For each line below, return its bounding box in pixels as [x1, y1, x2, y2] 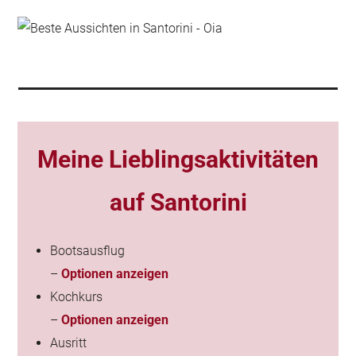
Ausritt [50, 335, 87, 350]
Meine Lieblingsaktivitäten [37, 145, 319, 173]
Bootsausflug [50, 243, 126, 258]
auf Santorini [109, 188, 247, 216]
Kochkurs [50, 289, 103, 304]
